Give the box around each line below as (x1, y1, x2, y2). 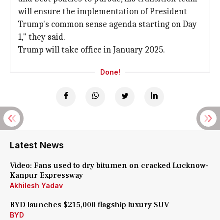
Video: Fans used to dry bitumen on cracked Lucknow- (10, 161, 209, 170)
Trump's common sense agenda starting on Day (18, 19, 197, 29)
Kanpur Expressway (10, 170, 83, 180)
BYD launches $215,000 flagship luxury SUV (10, 200, 169, 210)
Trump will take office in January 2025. (18, 45, 165, 55)
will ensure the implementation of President (18, 6, 187, 17)
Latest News (10, 140, 64, 150)
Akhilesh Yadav (10, 181, 63, 190)
